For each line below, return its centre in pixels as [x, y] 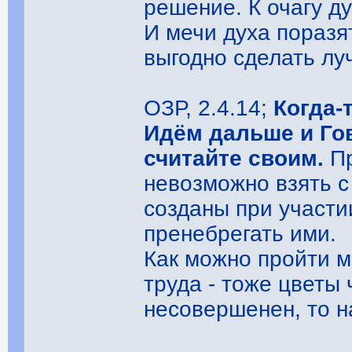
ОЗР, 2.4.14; [209, 108]
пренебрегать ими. [240, 234]
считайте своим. [234, 158]
